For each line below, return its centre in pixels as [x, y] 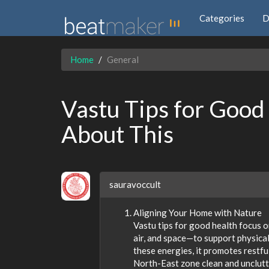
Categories [222, 18]
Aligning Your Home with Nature [198, 213]
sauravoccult [135, 184]
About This [117, 134]
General [123, 59]
